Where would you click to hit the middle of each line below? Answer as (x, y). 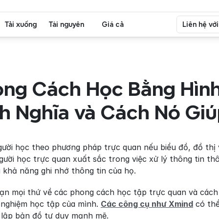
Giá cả (113, 24)
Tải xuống (21, 24)
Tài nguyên (66, 24)
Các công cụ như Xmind (147, 204)
